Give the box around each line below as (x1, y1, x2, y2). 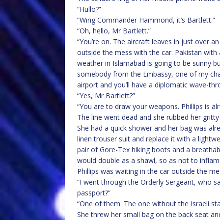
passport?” (77, 188, 110, 197)
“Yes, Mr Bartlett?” (77, 91, 135, 100)
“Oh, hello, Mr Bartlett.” (77, 26, 151, 35)
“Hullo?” (77, 4, 101, 14)
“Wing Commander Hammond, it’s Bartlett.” (77, 15, 215, 25)
